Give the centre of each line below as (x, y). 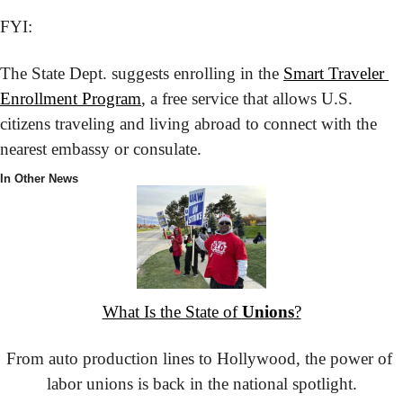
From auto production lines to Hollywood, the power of (199, 358)
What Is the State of (172, 312)
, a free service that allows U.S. (247, 99)
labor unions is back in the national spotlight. (201, 384)
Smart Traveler (334, 74)
